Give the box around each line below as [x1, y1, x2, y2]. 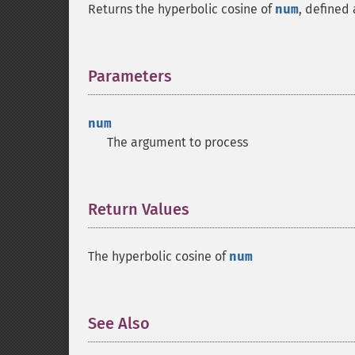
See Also [88, 314, 150, 333]
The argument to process [107, 135, 248, 150]
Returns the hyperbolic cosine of [88, 2, 275, 17]
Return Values [88, 200, 189, 219]
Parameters [88, 67, 172, 86]
